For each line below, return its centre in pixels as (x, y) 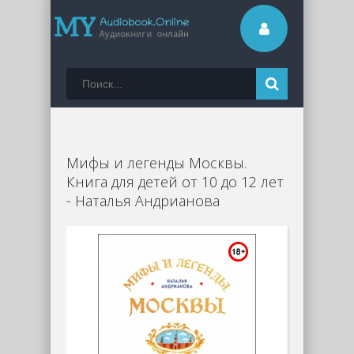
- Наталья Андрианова (143, 201)
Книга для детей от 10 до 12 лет (175, 182)
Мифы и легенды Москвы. (156, 163)
